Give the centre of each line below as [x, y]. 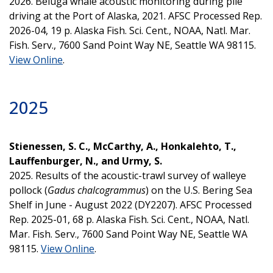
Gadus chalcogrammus [97, 190]
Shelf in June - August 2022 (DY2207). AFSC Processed [130, 204]
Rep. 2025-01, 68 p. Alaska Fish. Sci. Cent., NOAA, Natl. [129, 219]
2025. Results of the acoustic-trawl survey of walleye [128, 175]
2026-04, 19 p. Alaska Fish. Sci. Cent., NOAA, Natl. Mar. [130, 30]
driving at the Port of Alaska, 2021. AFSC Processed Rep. [136, 16]
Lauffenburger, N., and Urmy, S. [87, 161]
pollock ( [28, 190]
